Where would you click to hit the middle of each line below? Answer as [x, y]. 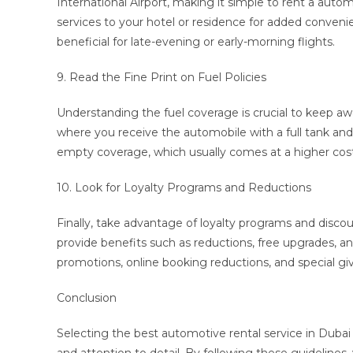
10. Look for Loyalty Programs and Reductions [184, 188]
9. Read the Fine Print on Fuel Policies [162, 77]
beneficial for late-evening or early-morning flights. [196, 42]
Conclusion [87, 298]
